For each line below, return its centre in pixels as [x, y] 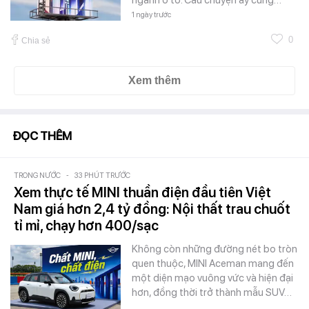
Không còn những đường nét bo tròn [215, 249]
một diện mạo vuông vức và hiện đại [212, 278]
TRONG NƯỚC [37, 175]
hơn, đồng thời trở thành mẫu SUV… [212, 292]
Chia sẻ [36, 40]
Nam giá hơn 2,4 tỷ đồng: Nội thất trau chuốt [152, 209]
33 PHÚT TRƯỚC [102, 175]
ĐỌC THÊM [42, 136]
